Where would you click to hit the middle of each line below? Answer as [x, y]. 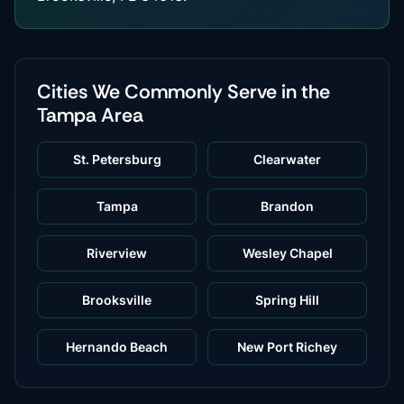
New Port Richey [287, 347]
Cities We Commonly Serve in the [184, 92]
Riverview [117, 253]
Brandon [287, 206]
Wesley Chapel [287, 253]
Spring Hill [287, 300]
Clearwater [287, 159]
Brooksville [117, 300]
